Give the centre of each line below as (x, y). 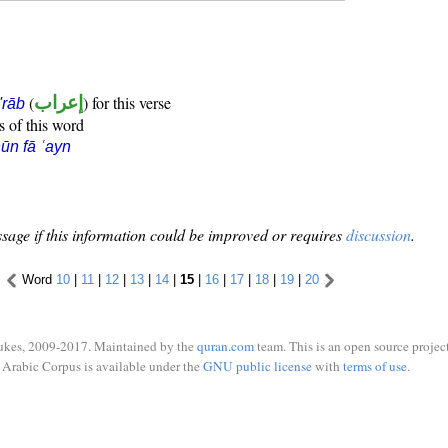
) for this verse (127, 103)
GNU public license (257, 365)
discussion (378, 235)
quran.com (225, 346)
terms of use (374, 365)
